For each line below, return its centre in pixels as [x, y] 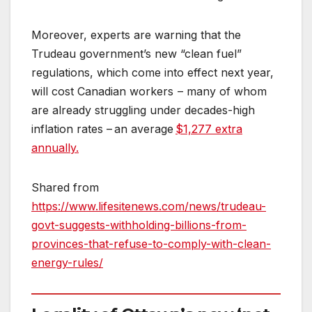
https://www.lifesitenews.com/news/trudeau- [149, 206]
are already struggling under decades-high [143, 110]
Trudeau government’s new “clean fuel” [136, 54]
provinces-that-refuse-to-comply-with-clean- [151, 244]
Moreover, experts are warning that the [136, 35]
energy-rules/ [67, 263]
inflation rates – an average [103, 129]
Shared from [65, 188]
